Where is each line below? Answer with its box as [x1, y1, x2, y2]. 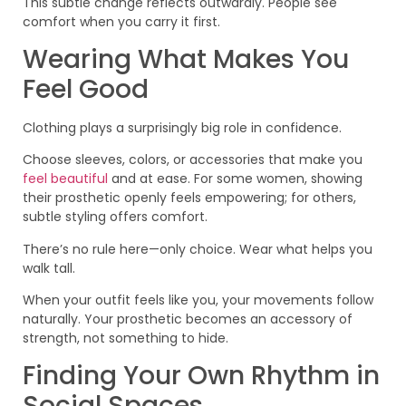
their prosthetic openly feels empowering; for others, [23, 188, 356, 208]
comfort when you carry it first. [23, 12, 220, 31]
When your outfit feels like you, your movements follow [23, 291, 373, 310]
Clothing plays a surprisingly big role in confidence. [23, 118, 342, 137]
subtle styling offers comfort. [23, 208, 208, 227]
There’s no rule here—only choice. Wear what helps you [23, 239, 372, 258]
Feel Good [23, 71, 149, 107]
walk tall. [23, 258, 75, 277]
